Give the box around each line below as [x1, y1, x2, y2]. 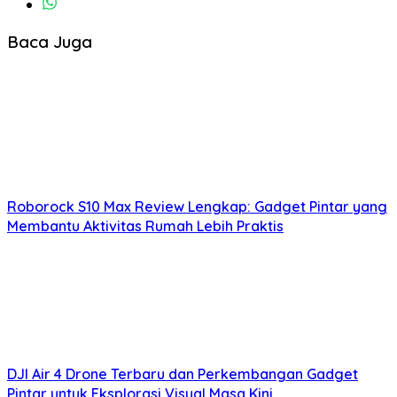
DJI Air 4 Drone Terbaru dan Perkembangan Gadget [7, 365, 358, 384]
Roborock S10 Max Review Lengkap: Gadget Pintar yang [7, 198, 387, 216]
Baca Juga [7, 30, 92, 52]
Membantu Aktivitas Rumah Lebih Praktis [7, 217, 284, 236]
